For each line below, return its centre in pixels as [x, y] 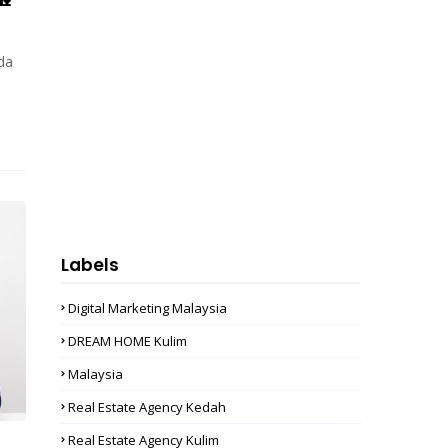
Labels [90, 265]
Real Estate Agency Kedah [147, 407]
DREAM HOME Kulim [127, 341]
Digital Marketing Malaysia [147, 308]
